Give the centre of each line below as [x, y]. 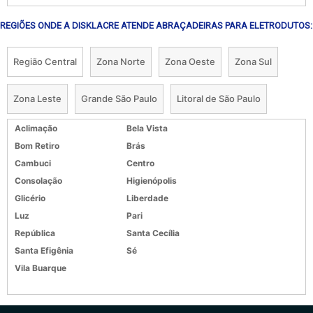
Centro [140, 163]
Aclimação [36, 128]
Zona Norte [121, 61]
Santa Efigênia [44, 250]
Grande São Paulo [119, 98]
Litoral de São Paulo [219, 98]
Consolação [38, 180]
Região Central [45, 61]
